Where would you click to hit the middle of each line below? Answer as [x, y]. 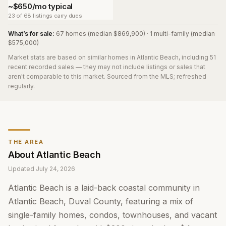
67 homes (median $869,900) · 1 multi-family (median [135, 34]
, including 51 [197, 57]
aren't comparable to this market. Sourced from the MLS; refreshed [107, 76]
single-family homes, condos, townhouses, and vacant [112, 215]
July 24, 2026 [55, 169]
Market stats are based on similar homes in [72, 57]
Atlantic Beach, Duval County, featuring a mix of [101, 201]
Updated [22, 169]
